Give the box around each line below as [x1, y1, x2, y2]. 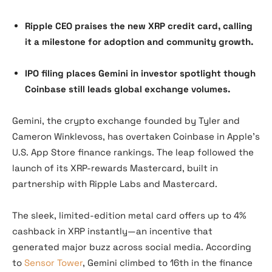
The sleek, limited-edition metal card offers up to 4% [12, 209, 246, 222]
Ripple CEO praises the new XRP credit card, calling [25, 20, 253, 32]
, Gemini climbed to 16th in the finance [83, 257, 253, 269]
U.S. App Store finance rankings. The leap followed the [12, 146, 254, 158]
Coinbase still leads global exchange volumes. [25, 83, 230, 95]
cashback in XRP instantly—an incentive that [12, 225, 212, 237]
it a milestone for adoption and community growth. [25, 36, 253, 48]
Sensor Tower [24, 257, 83, 269]
